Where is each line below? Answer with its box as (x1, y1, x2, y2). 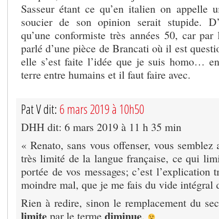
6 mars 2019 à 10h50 (60, 100, 144, 117)
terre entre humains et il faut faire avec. (21, 67, 191, 82)
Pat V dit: (21, 100, 60, 117)
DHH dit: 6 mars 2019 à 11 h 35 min (21, 119, 181, 134)
